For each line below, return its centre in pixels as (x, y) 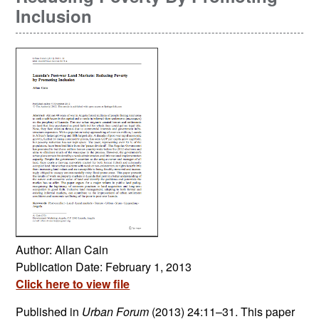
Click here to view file (73, 284)
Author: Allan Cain (62, 250)
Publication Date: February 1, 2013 (104, 267)
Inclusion (54, 16)
